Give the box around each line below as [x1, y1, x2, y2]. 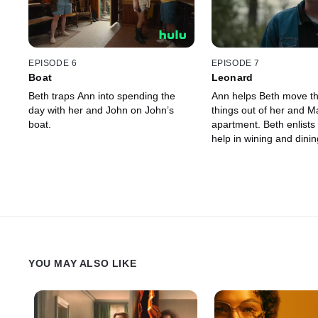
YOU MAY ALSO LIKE [28, 257, 137, 269]
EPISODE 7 [211, 57, 260, 68]
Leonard [211, 71, 253, 83]
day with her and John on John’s [28, 104, 174, 116]
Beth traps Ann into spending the [28, 89, 175, 102]
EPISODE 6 [28, 57, 77, 68]
